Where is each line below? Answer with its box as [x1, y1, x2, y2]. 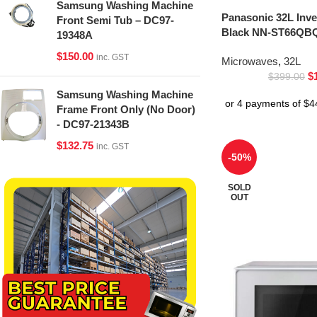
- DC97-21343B [57, 118, 129, 130]
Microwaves [221, 54, 278, 67]
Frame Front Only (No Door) [57, 103, 195, 115]
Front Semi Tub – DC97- [57, 14, 174, 26]
